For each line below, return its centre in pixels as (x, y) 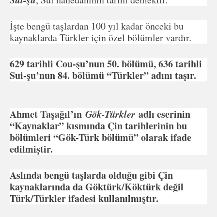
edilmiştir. (31, 149)
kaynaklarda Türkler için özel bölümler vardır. (101, 37)
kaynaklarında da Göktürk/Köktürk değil (97, 186)
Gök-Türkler (110, 114)
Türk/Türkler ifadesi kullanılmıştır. (84, 198)
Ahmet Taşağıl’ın (47, 114)
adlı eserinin (163, 114)
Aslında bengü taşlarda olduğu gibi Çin (91, 175)
